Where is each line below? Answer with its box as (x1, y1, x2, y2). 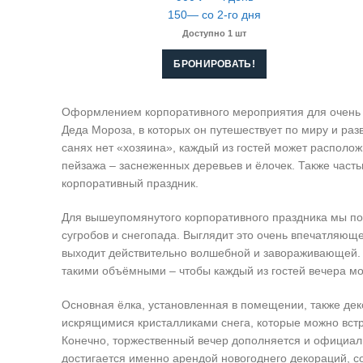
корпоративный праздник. (62, 176, 199, 190)
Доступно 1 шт (182, 28, 247, 38)
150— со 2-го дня (168, 7, 262, 21)
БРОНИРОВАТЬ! (173, 58, 255, 70)
